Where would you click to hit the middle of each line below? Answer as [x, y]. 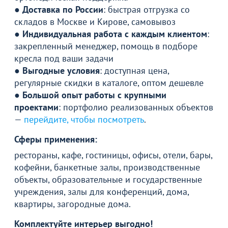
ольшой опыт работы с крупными [97, 95]
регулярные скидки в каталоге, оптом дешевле [109, 82]
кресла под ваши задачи [64, 58]
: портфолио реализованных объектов [136, 107]
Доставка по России [63, 9]
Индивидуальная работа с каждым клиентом [115, 34]
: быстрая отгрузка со [147, 9]
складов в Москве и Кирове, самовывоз [95, 21]
